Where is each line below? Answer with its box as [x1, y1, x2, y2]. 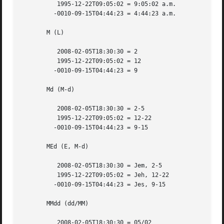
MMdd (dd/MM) [22, 200, 89, 207]
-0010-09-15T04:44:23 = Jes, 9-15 [22, 181, 50, 188]
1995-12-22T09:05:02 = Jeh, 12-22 [22, 171, 50, 179]
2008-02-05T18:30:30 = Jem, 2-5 [22, 162, 50, 169]
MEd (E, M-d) [22, 143, 89, 150]
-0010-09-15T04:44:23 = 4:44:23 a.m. [22, 10, 50, 17]
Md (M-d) [22, 86, 75, 93]
